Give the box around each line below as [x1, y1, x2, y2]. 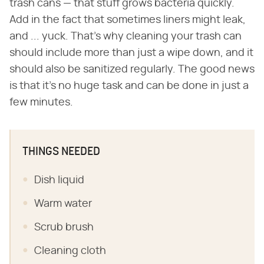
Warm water [34, 198, 92, 209]
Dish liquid [34, 174, 84, 186]
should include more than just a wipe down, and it [9, 47, 253, 58]
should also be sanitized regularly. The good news [9, 64, 255, 75]
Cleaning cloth [34, 245, 106, 256]
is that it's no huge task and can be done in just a [9, 80, 249, 91]
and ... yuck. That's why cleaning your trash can [9, 31, 242, 42]
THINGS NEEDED [22, 146, 100, 158]
